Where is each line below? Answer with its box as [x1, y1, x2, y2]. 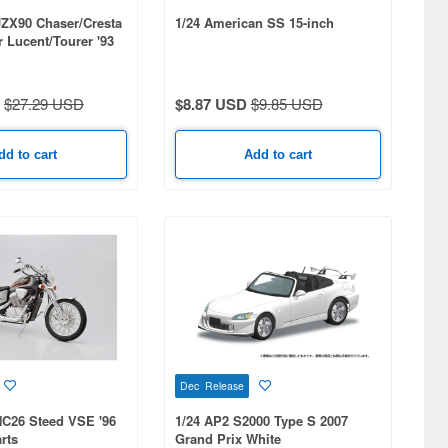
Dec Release [179, 377, 244, 393]
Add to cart [243, 146, 312, 162]
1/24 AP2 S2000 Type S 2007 [174, 410, 348, 430]
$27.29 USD [4, 92, 84, 114]
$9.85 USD [250, 92, 323, 114]
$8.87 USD [174, 92, 247, 115]
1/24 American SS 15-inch [174, 12, 334, 32]
